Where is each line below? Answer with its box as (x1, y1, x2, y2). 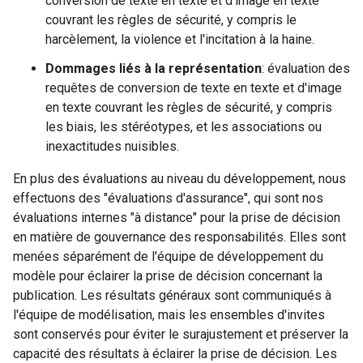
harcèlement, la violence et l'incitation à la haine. (45, 32, 314, 47)
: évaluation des (262, 61, 350, 76)
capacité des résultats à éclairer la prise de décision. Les (13, 346, 337, 361)
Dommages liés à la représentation (45, 61, 262, 76)
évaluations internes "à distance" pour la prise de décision (13, 210, 340, 225)
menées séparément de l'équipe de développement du (13, 249, 323, 264)
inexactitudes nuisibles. (45, 139, 179, 154)
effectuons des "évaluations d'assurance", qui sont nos (13, 190, 323, 206)
